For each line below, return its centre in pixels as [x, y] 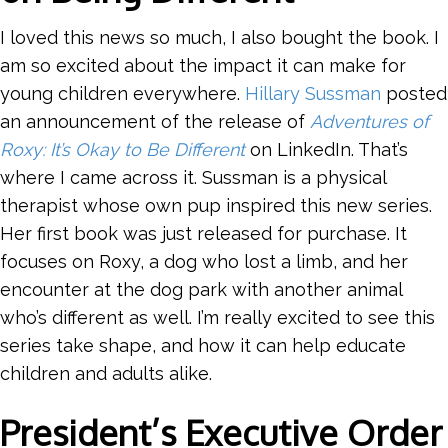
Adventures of [369, 121]
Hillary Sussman [313, 93]
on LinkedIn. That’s [326, 149]
